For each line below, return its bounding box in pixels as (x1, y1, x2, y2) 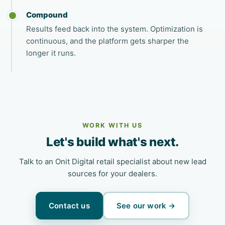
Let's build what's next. (46, 135, 179, 149)
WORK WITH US (82, 122, 143, 129)
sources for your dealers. (68, 169, 157, 178)
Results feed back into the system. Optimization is (26, 24, 203, 34)
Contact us (49, 200, 90, 210)
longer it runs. (26, 48, 76, 58)
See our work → (117, 200, 176, 210)
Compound (26, 10, 68, 20)
